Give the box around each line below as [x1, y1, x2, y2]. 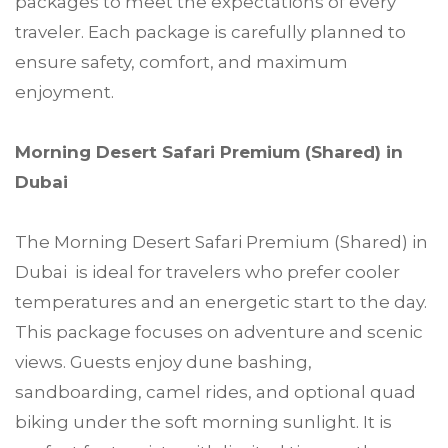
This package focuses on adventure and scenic [15, 321, 423, 342]
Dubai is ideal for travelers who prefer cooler [15, 261, 400, 282]
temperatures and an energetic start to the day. [15, 291, 427, 312]
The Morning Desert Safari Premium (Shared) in [15, 231, 428, 252]
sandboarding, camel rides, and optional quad [15, 381, 416, 402]
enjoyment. [15, 81, 114, 102]
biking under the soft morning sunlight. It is [15, 411, 392, 432]
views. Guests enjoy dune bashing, [15, 351, 312, 372]
